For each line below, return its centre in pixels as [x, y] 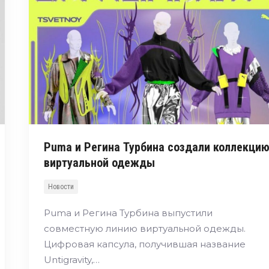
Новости [61, 187]
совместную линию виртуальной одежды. [144, 229]
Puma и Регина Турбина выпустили [128, 213]
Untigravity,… [71, 260]
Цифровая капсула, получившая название [144, 244]
